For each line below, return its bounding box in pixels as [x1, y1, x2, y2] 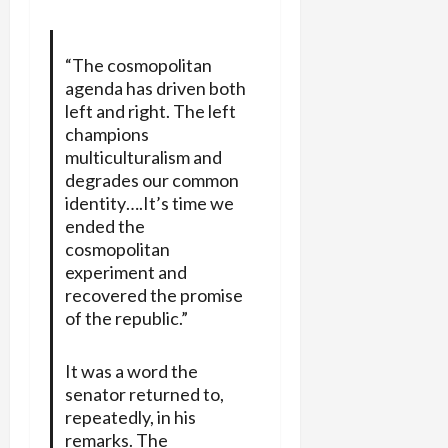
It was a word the [64, 359, 198, 382]
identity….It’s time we [64, 191, 234, 214]
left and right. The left [64, 99, 236, 122]
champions [64, 122, 149, 145]
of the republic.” [64, 306, 188, 329]
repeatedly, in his [64, 405, 196, 428]
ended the [64, 214, 145, 237]
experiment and [64, 260, 187, 283]
